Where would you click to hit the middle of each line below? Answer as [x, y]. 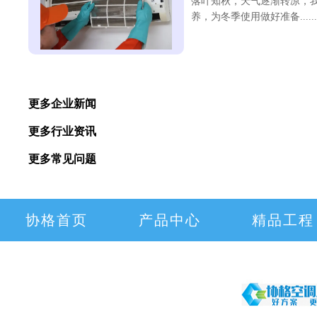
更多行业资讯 [62, 131]
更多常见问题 [62, 159]
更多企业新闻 [62, 104]
